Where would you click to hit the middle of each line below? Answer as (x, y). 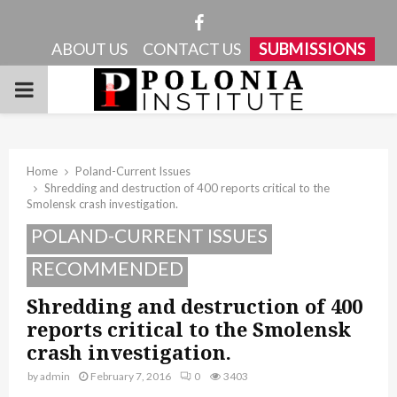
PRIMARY (62, 88)
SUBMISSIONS (312, 49)
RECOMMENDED (107, 268)
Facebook (242, 21)
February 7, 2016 (131, 376)
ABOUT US (89, 49)
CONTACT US (191, 49)
